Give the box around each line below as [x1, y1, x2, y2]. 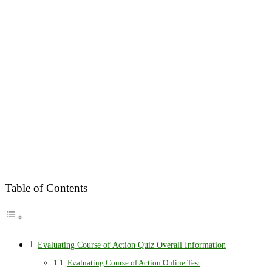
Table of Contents [5, 182, 87, 194]
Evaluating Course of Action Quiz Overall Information [37, 240, 226, 250]
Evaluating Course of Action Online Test [67, 258, 200, 268]
